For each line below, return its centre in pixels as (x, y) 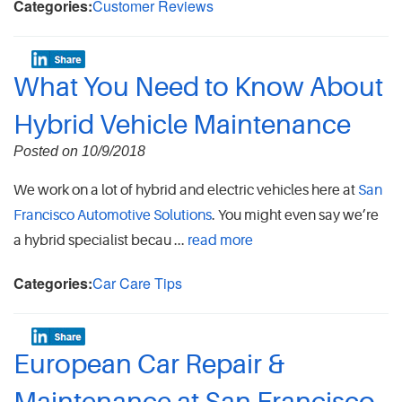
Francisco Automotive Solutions (113, 216)
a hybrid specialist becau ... (100, 241)
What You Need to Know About (198, 87)
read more (220, 241)
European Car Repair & (149, 365)
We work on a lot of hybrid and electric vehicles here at (186, 191)
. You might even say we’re (295, 216)
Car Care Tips (137, 284)
